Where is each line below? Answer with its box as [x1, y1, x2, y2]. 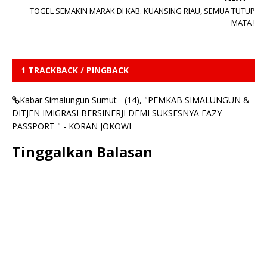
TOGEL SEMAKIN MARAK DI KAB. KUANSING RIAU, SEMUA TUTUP [30, 5, 255, 16]
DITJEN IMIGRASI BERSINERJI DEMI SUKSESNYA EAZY [12, 107, 222, 119]
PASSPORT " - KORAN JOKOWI [12, 120, 131, 132]
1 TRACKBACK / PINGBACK [21, 64, 129, 76]
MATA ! [231, 17, 255, 28]
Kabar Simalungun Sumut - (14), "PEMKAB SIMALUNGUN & [20, 94, 250, 105]
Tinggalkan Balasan [12, 141, 153, 162]
